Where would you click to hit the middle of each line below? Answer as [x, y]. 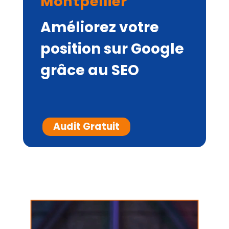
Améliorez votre [99, 28]
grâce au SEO [89, 71]
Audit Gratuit [86, 127]
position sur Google [112, 49]
